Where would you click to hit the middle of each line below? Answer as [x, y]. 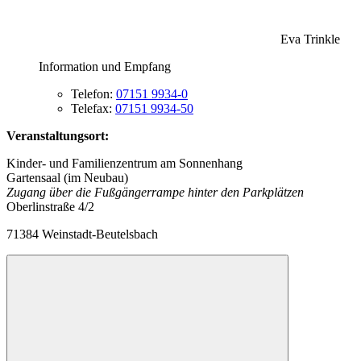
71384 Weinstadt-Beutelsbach [82, 234]
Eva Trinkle [310, 39]
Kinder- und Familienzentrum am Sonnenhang [124, 163]
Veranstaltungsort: [58, 135]
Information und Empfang [105, 66]
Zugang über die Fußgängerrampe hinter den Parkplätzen [155, 192]
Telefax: [93, 108]
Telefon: [93, 93]
